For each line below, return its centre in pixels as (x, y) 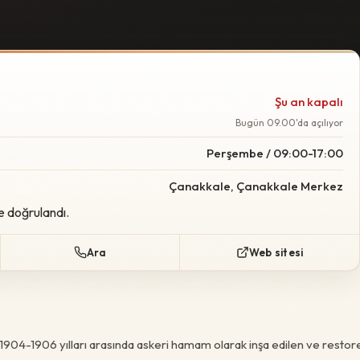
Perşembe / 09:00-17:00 (275, 153)
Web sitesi (276, 252)
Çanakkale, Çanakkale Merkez (256, 186)
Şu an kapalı (309, 102)
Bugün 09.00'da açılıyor (289, 123)
